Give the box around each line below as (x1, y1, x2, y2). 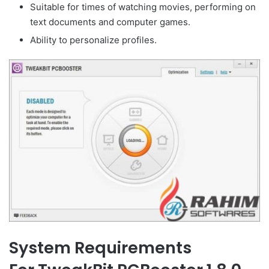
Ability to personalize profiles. (30, 34, 157, 46)
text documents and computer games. (30, 16, 190, 28)
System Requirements (9, 236, 192, 259)
